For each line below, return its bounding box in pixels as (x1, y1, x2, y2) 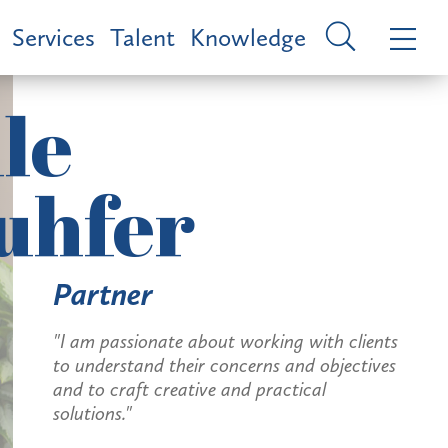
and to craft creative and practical (52, 377, 326, 401)
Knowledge (190, 21, 306, 53)
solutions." (52, 401, 132, 425)
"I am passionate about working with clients (52, 329, 398, 353)
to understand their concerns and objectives (52, 353, 396, 377)
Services (12, 21, 95, 53)
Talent (110, 21, 175, 53)
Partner (52, 275, 153, 313)
